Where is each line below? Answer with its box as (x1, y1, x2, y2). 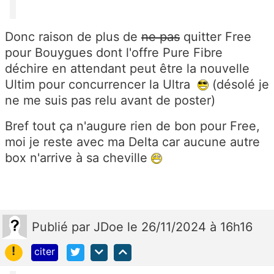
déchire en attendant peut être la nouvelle (5, 61, 250, 76)
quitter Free (180, 29, 251, 44)
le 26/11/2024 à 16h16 (127, 219, 253, 234)
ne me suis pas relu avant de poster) (5, 92, 215, 108)
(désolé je (209, 76, 269, 92)
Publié (32, 219, 72, 234)
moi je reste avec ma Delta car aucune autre (5, 134, 260, 149)
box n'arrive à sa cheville (5, 150, 151, 165)
